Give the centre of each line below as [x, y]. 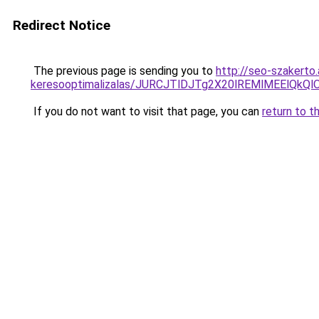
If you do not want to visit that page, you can [146, 111]
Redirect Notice [62, 25]
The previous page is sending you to [123, 71]
